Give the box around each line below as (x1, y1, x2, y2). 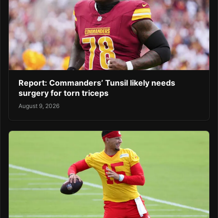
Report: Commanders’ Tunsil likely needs (18, 77, 175, 88)
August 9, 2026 (18, 102, 59, 110)
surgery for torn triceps (18, 88, 109, 98)
